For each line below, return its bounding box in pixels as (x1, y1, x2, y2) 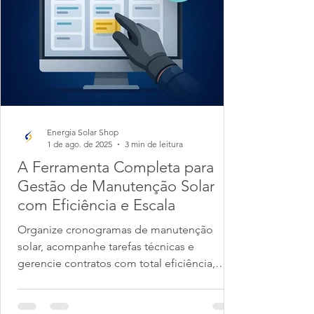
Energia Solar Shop (47, 127, 118, 137)
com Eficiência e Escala (18, 196, 175, 214)
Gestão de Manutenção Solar (18, 177, 214, 196)
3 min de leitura (125, 139, 183, 149)
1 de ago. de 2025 (47, 139, 112, 149)
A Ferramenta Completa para (18, 158, 214, 177)
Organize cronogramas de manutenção (18, 223, 213, 236)
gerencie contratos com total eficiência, (18, 257, 215, 270)
